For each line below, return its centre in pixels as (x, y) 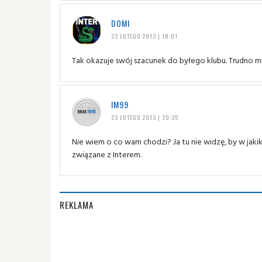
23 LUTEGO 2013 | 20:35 (144, 117)
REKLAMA (77, 204)
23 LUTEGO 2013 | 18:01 (144, 36)
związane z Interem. (107, 154)
